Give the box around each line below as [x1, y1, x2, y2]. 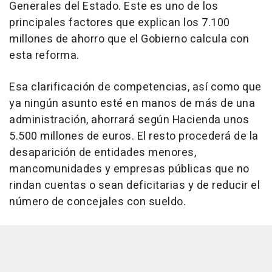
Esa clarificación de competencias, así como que [9, 79, 262, 95]
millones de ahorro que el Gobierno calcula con [9, 31, 249, 47]
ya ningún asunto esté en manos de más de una [9, 95, 255, 112]
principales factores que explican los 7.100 [9, 15, 230, 31]
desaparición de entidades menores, [9, 144, 196, 161]
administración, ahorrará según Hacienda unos [9, 112, 249, 128]
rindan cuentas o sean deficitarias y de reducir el [9, 177, 260, 194]
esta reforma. [9, 47, 80, 64]
